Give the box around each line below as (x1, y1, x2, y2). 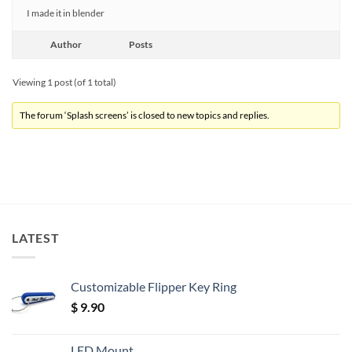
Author (50, 38, 82, 50)
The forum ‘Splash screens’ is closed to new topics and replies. (20, 109, 270, 121)
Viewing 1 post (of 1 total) (13, 76, 116, 88)
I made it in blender (27, 7, 104, 19)
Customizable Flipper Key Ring (71, 278, 236, 294)
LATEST (12, 230, 60, 245)
